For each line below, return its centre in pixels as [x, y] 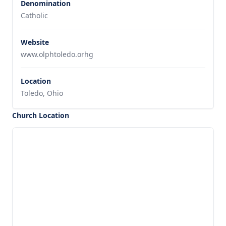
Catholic [34, 15]
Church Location [41, 115]
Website [35, 42]
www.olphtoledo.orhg [57, 54]
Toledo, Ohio [42, 93]
